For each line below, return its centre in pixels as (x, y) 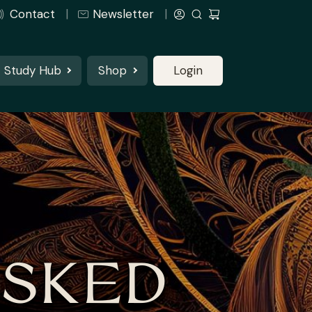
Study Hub (32, 70)
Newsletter (123, 14)
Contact (32, 14)
